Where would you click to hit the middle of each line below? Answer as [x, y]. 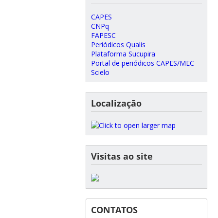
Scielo [100, 72]
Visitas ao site [122, 156]
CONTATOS [114, 209]
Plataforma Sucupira [123, 54]
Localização [116, 103]
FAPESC [103, 35]
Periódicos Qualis [118, 44]
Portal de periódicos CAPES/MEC [142, 63]
